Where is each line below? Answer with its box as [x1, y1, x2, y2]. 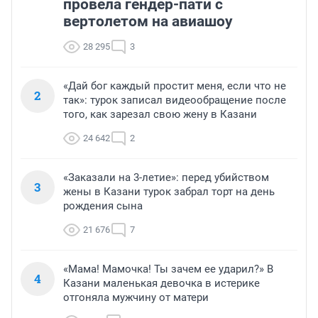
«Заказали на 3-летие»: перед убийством [63, 171, 269, 185]
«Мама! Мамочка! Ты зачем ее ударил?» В [63, 263, 273, 276]
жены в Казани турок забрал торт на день [63, 185, 275, 199]
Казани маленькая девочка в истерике [63, 277, 260, 290]
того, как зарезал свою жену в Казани [63, 108, 257, 121]
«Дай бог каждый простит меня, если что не [63, 79, 286, 93]
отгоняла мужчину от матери [63, 291, 209, 305]
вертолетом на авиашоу [63, 13, 233, 31]
